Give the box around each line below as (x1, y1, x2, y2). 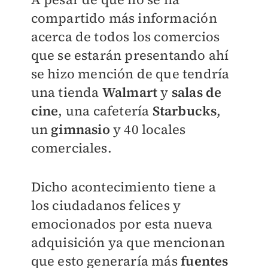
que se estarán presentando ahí (31, 46, 229, 65)
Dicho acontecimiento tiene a (31, 178, 217, 196)
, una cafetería (58, 102, 153, 120)
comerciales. (31, 139, 112, 157)
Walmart (102, 83, 161, 102)
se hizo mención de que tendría (31, 65, 230, 83)
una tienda (31, 83, 102, 102)
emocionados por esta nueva (31, 215, 213, 233)
